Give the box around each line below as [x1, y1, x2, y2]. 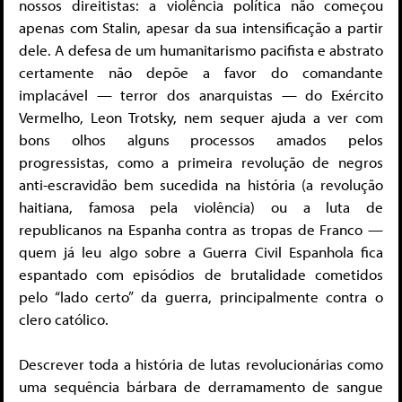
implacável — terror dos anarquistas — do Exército [19, 84, 383, 104]
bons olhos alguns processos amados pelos [19, 129, 383, 149]
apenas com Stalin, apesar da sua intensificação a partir [19, 17, 383, 37]
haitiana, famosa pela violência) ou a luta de [19, 197, 383, 216]
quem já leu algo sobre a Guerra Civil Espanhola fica [19, 241, 383, 261]
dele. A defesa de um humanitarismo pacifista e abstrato [19, 39, 383, 59]
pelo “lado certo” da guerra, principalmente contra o [19, 286, 383, 306]
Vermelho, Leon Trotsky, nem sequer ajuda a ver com [19, 107, 383, 127]
